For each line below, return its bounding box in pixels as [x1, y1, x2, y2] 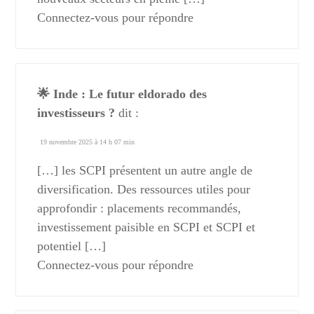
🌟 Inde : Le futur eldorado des [37, 87, 207, 102]
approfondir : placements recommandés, [37, 201, 242, 216]
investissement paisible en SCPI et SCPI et [37, 220, 256, 235]
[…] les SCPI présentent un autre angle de [37, 163, 253, 178]
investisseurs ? [37, 106, 116, 121]
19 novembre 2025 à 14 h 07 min [40, 138, 135, 146]
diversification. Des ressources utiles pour [37, 182, 251, 197]
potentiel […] [37, 239, 107, 254]
